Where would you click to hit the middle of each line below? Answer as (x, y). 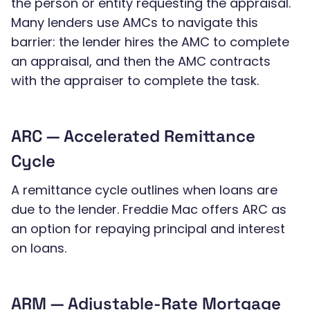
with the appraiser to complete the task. (135, 81)
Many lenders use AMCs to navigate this (135, 22)
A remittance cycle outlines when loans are (144, 190)
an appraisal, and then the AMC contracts (141, 61)
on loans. (39, 248)
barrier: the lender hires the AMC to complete (150, 42)
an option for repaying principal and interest (148, 229)
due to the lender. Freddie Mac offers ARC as (149, 209)
